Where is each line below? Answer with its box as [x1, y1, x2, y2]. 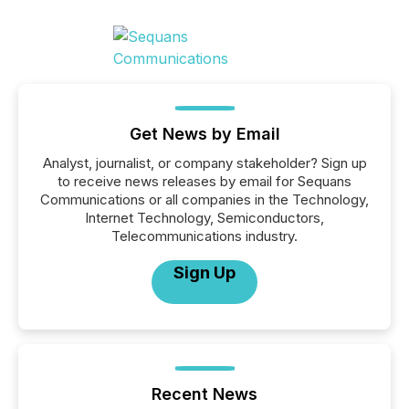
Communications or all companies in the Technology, [40, 191, 369, 208]
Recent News [152, 384, 257, 404]
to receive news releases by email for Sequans [58, 173, 351, 190]
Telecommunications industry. [111, 227, 298, 245]
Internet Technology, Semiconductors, [85, 209, 324, 226]
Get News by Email [129, 124, 280, 143]
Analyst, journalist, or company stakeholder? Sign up [42, 154, 367, 172]
